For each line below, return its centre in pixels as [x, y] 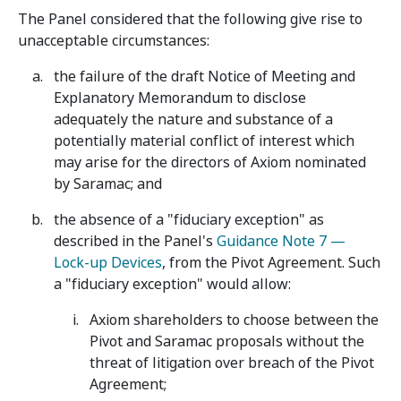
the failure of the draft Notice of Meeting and [205, 77]
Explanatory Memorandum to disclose [180, 98]
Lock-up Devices [108, 263]
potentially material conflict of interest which [204, 141]
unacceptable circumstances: [114, 41]
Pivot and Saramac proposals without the [227, 341]
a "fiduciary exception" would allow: [172, 284]
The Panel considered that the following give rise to [190, 19]
